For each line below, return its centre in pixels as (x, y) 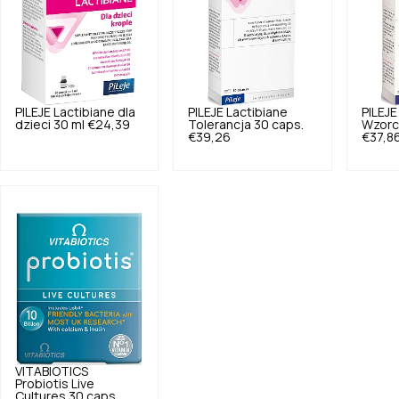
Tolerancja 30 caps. (246, 125)
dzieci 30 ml (50, 125)
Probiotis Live (55, 384)
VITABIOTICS (52, 371)
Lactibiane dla (94, 112)
